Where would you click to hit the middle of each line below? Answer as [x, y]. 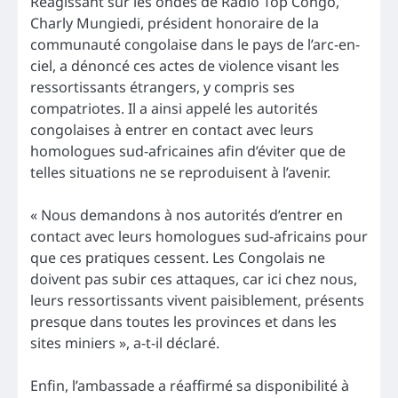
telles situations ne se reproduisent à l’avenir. [180, 172]
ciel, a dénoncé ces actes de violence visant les [185, 65]
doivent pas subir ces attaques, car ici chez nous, [194, 279]
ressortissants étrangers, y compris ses [163, 87]
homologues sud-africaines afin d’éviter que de [188, 151]
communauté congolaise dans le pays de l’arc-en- [195, 44]
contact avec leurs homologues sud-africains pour [199, 236]
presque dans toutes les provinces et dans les [183, 321]
